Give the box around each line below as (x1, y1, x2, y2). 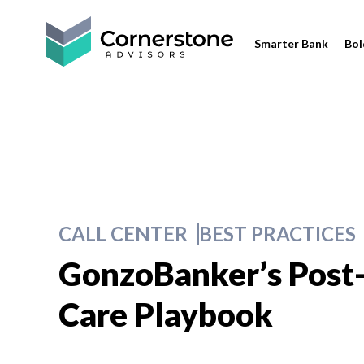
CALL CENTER (58, 222, 188, 245)
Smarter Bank (254, 37, 329, 50)
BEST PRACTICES (199, 222, 356, 245)
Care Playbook (58, 295, 273, 334)
